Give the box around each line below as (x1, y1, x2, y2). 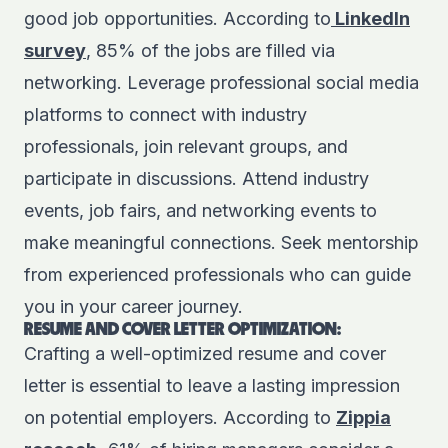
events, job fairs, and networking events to (24, 200, 377, 221)
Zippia (336, 407, 391, 428)
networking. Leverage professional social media (24, 72, 419, 93)
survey (24, 40, 86, 61)
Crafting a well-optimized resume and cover (24, 343, 386, 364)
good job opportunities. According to (24, 8, 331, 29)
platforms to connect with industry (24, 104, 307, 125)
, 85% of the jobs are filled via (86, 40, 335, 61)
